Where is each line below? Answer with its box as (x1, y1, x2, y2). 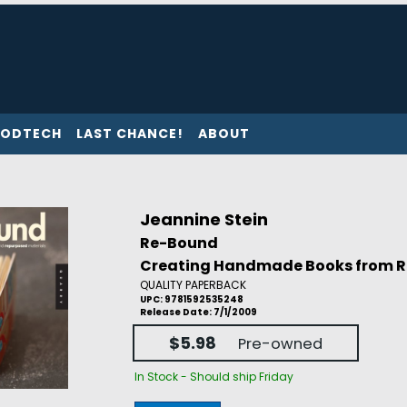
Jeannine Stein (139, 208, 268, 231)
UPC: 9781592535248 (139, 293, 243, 305)
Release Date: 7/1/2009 (139, 306, 257, 318)
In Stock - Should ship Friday (134, 369, 293, 384)
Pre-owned (237, 333, 323, 355)
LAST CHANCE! (76, 124, 184, 143)
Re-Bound (139, 233, 218, 253)
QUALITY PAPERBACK (139, 277, 246, 293)
